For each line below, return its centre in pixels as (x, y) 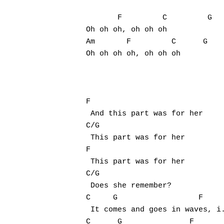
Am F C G (147, 42)
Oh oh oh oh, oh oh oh (133, 54)
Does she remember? (129, 186)
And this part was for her (144, 114)
